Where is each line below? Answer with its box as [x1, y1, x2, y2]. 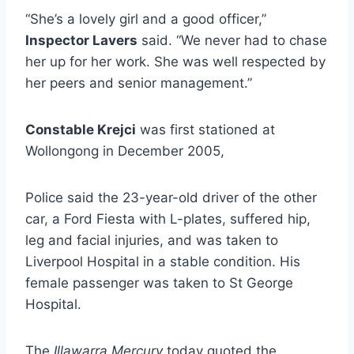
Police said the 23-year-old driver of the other [25, 189, 317, 205]
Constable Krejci [25, 121, 136, 137]
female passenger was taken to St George [25, 274, 293, 291]
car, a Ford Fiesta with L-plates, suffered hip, [25, 210, 311, 227]
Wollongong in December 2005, [25, 142, 224, 159]
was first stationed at [136, 121, 275, 137]
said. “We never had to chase [137, 32, 327, 48]
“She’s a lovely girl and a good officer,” [25, 10, 266, 27]
